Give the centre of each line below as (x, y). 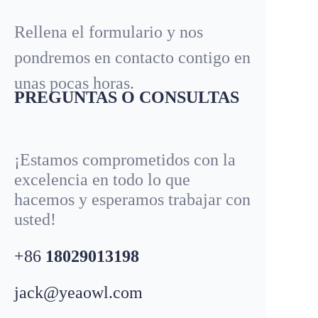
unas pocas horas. (74, 83)
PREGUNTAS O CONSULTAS (127, 98)
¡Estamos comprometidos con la (125, 160)
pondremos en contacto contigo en (132, 58)
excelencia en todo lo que (102, 180)
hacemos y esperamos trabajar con (132, 200)
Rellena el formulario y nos (109, 32)
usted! (35, 220)
